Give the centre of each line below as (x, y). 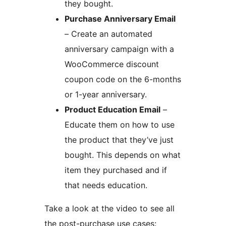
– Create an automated (108, 34)
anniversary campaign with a (119, 49)
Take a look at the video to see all (109, 209)
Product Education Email (112, 110)
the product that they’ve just (119, 140)
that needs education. (106, 185)
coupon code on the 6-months (123, 79)
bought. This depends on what (123, 155)
